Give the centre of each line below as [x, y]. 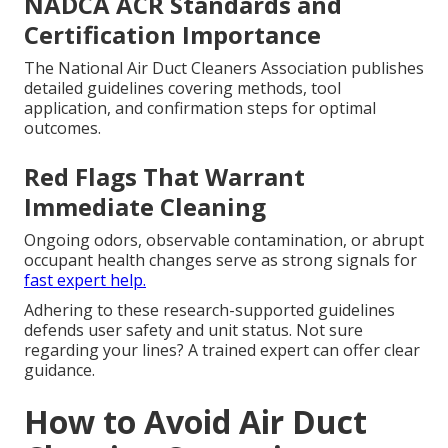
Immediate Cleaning [145, 207]
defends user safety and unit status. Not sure [193, 330]
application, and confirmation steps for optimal [200, 108]
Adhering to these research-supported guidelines [209, 310]
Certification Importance [172, 35]
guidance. [59, 370]
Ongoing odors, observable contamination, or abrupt [224, 240]
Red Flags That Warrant [164, 177]
